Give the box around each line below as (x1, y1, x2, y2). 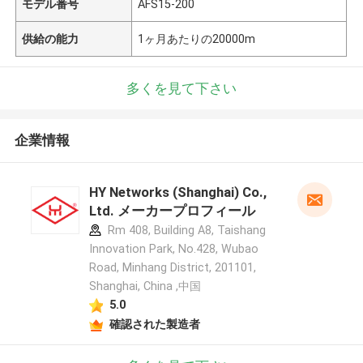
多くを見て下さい (126, 79, 237, 96)
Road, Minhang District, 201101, (88, 261, 256, 275)
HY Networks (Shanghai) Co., (88, 184, 267, 201)
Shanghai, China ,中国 (88, 280, 201, 293)
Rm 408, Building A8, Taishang (104, 224, 266, 237)
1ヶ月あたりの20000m (138, 32, 256, 45)
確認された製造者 (109, 317, 200, 331)
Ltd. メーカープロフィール (88, 203, 255, 220)
